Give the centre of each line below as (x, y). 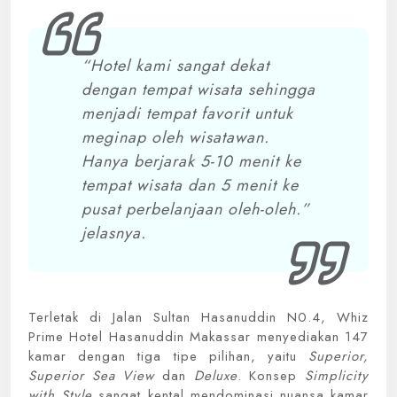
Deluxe (215, 376)
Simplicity (337, 376)
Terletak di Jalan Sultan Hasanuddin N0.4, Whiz (198, 317)
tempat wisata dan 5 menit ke (190, 185)
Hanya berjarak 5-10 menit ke (191, 161)
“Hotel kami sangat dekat (175, 66)
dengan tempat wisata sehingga (198, 90)
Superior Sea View (92, 376)
